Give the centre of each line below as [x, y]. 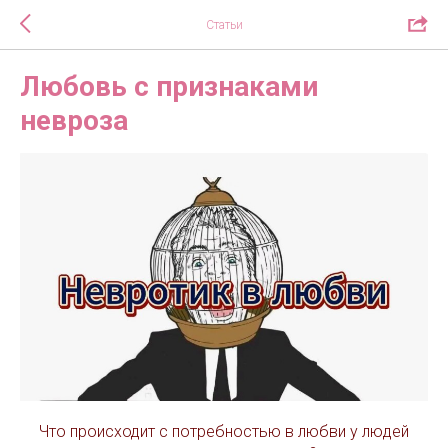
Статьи [224, 25]
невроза [74, 120]
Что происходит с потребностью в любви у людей [224, 431]
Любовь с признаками [169, 86]
